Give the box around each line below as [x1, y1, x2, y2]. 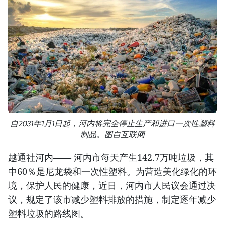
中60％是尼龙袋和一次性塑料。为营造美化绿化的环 [8, 165, 217, 177]
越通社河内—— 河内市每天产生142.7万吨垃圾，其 [8, 151, 214, 163]
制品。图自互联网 [80, 130, 145, 139]
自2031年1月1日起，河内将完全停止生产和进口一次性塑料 [10, 119, 215, 128]
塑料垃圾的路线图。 [8, 207, 89, 219]
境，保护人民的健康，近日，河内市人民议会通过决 [8, 179, 216, 191]
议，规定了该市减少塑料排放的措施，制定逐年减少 [8, 193, 216, 205]
